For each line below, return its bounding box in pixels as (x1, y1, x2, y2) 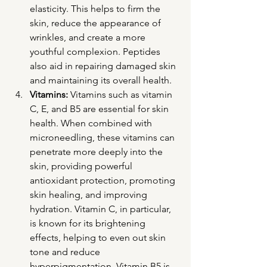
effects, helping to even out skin (30, 232, 168, 244)
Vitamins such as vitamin (68, 89, 175, 101)
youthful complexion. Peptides (30, 46, 163, 58)
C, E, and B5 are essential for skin (30, 103, 171, 115)
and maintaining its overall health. (30, 74, 172, 86)
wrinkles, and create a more (30, 32, 148, 44)
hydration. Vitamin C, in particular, (30, 203, 173, 215)
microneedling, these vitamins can (30, 132, 177, 144)
